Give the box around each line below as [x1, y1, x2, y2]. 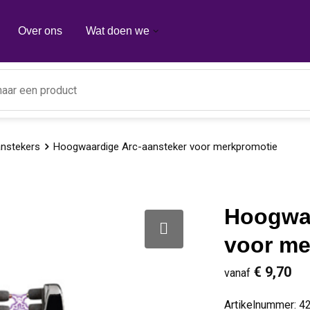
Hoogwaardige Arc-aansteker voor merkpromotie [53, 140, 277, 153]
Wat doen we [85, 25, 149, 37]
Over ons [17, 25, 62, 37]
